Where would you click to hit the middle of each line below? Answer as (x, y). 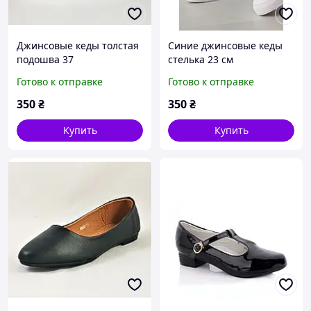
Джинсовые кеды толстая (78, 46)
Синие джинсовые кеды (225, 46)
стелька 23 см (201, 60)
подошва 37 (45, 60)
